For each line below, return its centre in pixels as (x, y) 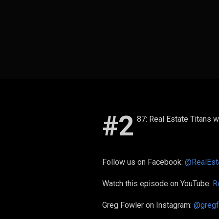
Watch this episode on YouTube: (157, 184)
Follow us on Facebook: (143, 162)
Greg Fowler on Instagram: (148, 205)
